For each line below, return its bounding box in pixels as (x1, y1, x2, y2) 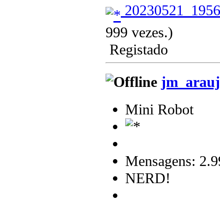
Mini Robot (125, 101, 193, 118)
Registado (106, 41, 168, 58)
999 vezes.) (106, 24, 173, 41)
